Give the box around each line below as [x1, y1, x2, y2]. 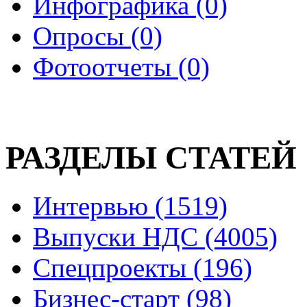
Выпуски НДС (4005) [33, 222, 278, 252]
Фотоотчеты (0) [33, 52, 210, 82]
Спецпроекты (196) [33, 253, 252, 283]
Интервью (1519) [33, 191, 228, 221]
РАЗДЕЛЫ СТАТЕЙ [5, 139, 297, 175]
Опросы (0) [33, 21, 162, 51]
